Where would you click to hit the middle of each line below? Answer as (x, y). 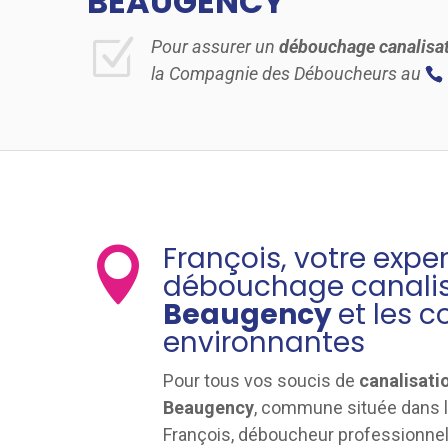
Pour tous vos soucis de (261, 381)
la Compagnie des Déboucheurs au (288, 73)
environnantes (264, 343)
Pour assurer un (215, 46)
